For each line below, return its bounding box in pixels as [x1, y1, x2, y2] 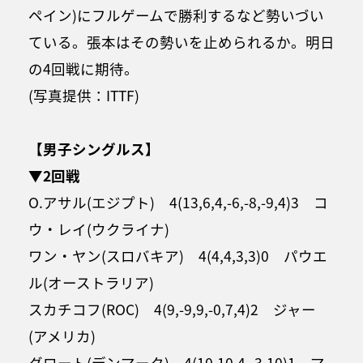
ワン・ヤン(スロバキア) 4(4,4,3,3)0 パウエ [28, 245, 327, 266]
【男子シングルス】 [28, 138, 160, 159]
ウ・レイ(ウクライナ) [28, 218, 169, 239]
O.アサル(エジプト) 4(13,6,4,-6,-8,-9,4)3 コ [28, 191, 328, 212]
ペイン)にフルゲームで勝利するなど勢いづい [28, 4, 324, 25]
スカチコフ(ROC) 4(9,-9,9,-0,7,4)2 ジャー [28, 298, 316, 319]
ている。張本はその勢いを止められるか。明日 [28, 31, 335, 52]
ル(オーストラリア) [28, 271, 154, 293]
